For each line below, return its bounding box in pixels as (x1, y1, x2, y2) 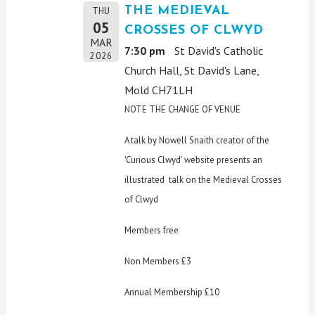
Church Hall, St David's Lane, (124, 63, 259, 77)
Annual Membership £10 (124, 285, 220, 298)
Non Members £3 (124, 255, 192, 267)
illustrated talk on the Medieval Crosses (124, 173, 283, 186)
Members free (124, 224, 179, 236)
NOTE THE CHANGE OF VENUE (124, 103, 241, 115)
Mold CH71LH (124, 82, 193, 97)
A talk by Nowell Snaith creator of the (124, 134, 270, 146)
